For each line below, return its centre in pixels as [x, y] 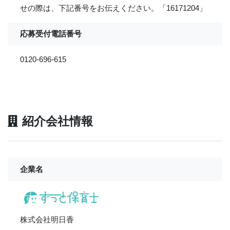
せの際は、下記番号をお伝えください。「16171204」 [113, 8]
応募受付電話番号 [51, 34]
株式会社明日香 [47, 219]
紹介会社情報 [57, 121]
